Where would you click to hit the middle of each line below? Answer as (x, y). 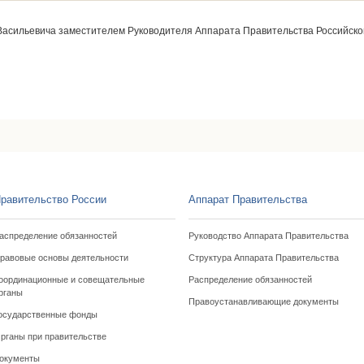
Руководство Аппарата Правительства (268, 236)
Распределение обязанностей (250, 279)
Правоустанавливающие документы (263, 301)
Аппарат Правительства (247, 199)
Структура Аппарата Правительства (263, 258)
